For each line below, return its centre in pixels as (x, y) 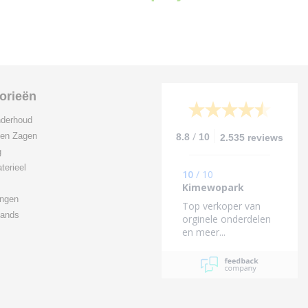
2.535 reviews (252, 137)
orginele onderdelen (227, 219)
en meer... (204, 232)
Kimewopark (213, 187)
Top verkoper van (221, 206)
